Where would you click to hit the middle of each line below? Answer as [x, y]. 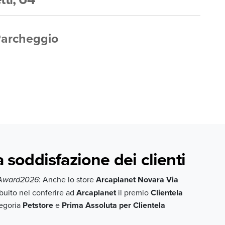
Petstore [38, 205]
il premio [133, 192]
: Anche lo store [67, 179]
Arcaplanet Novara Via [137, 180]
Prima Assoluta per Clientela [113, 205]
